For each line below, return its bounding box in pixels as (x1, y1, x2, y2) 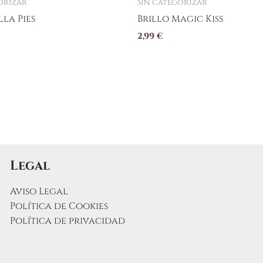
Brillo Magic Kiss (137, 12, 223, 25)
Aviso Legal (9, 185, 68, 198)
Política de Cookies (9, 200, 108, 213)
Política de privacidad (9, 214, 125, 228)
